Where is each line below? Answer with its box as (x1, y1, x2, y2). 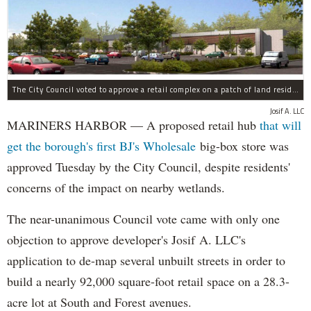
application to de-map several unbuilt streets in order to (7, 251, 285, 269)
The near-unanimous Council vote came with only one (7, 210, 280, 227)
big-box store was (196, 137, 289, 154)
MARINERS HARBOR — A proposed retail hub (7, 116, 260, 133)
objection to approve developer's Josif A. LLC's (7, 230, 246, 248)
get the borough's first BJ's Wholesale (7, 137, 196, 154)
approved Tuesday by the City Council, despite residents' (7, 158, 290, 175)
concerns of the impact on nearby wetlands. (7, 178, 225, 196)
